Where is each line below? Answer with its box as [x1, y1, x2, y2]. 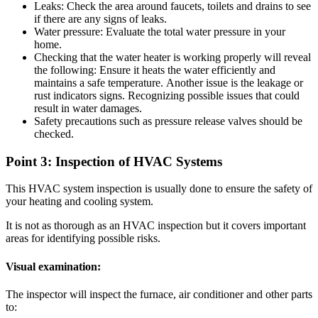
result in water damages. [34, 102, 142, 115]
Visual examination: [6, 260, 101, 273]
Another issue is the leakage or [166, 77, 303, 89]
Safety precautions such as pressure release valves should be [34, 115, 302, 128]
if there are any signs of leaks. [34, 13, 167, 26]
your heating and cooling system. [6, 195, 153, 208]
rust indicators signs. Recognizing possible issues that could [34, 89, 300, 102]
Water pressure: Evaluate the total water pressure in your [34, 26, 285, 38]
